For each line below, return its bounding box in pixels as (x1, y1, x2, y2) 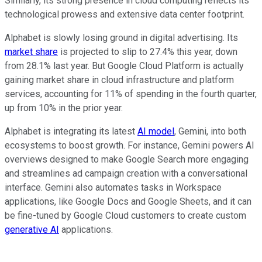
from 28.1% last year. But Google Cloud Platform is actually (5, 60, 244, 71)
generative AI (5, 223, 59, 235)
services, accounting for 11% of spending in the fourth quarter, (5, 88, 257, 99)
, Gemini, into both (174, 125, 246, 137)
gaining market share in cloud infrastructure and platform (5, 74, 234, 85)
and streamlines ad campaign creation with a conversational (5, 167, 247, 179)
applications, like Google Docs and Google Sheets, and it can (5, 195, 251, 207)
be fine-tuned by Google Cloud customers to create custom (5, 209, 246, 221)
